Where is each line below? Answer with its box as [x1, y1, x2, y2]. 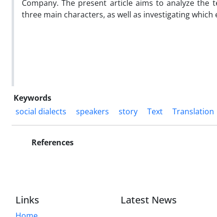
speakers [76, 106, 109, 117]
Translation [172, 106, 214, 117]
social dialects [15, 106, 66, 117]
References [30, 137, 74, 148]
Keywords [14, 92, 51, 103]
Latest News [121, 193, 177, 206]
